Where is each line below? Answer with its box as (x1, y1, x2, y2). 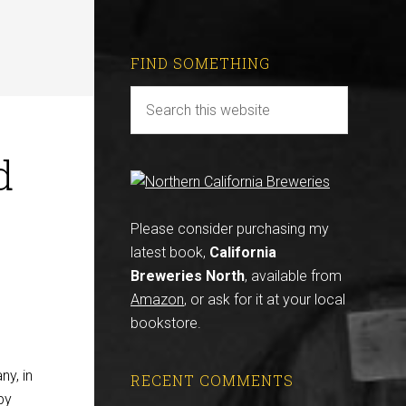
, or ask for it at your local (184, 291, 345, 308)
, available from (245, 267, 342, 285)
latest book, (130, 244, 209, 261)
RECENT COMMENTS (130, 371, 294, 390)
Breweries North (130, 267, 245, 285)
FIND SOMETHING (130, 53, 270, 72)
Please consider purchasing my (130, 220, 329, 237)
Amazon (130, 291, 184, 308)
